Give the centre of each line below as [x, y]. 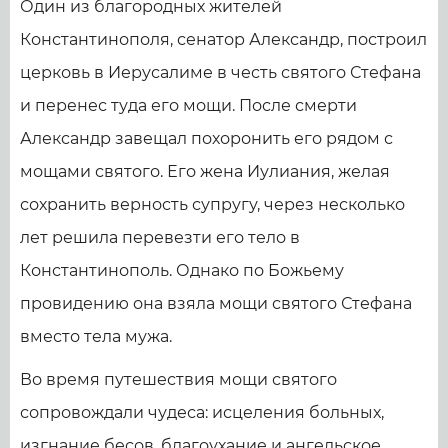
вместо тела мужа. [96, 336]
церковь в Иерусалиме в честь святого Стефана [220, 72]
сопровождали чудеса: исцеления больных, [202, 412]
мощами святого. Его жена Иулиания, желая [205, 171]
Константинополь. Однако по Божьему [182, 270]
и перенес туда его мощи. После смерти [188, 105]
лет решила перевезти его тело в [160, 237]
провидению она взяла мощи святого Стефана [216, 303]
